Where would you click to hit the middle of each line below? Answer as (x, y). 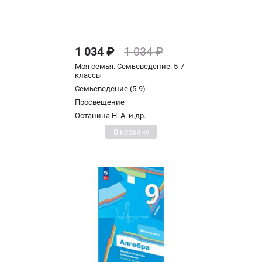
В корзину (131, 132)
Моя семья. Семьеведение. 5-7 (130, 66)
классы (88, 75)
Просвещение (100, 102)
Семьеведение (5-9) (110, 89)
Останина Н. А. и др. (110, 116)
